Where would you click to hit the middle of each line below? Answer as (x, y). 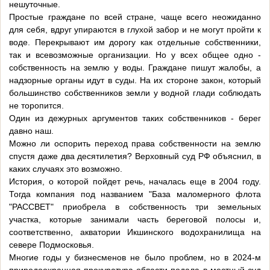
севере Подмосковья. (52, 245)
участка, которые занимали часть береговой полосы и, (135, 220)
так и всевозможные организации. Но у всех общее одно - (135, 55)
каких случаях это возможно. (66, 169)
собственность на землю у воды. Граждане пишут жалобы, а (135, 68)
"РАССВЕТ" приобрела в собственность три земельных (135, 207)
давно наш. (31, 131)
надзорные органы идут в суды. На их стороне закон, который (135, 80)
